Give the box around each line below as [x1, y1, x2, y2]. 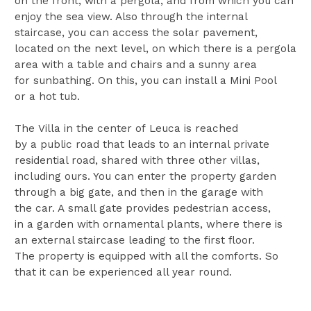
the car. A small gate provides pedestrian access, [14, 201, 271, 215]
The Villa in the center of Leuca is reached [14, 121, 238, 135]
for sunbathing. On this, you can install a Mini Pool [14, 74, 276, 87]
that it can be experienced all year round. [14, 265, 232, 278]
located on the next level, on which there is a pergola [14, 42, 296, 55]
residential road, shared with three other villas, [14, 153, 260, 167]
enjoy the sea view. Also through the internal [14, 10, 247, 23]
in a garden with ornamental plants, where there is [14, 217, 283, 230]
